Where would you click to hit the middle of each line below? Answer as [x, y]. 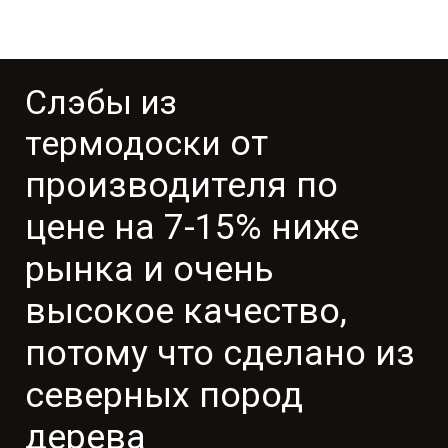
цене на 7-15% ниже [192, 227]
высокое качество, [186, 311]
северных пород [164, 395]
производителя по [181, 185]
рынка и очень [149, 269]
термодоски [123, 143]
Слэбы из [101, 102]
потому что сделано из [220, 353]
